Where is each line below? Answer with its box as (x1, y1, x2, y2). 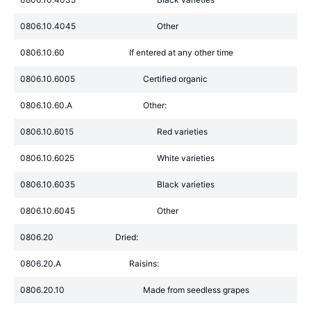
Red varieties (157, 126, 208, 137)
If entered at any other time (129, 47, 233, 58)
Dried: (115, 232, 138, 242)
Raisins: (129, 258, 159, 269)
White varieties (157, 153, 215, 163)
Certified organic (143, 74, 208, 84)
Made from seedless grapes (143, 285, 249, 295)
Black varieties (157, 179, 215, 190)
